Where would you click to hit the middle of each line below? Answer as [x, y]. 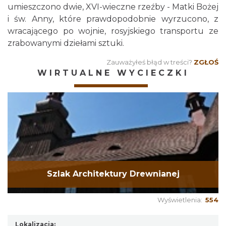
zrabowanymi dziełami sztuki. [66, 43]
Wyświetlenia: [181, 200]
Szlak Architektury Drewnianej [113, 174]
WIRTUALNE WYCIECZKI [113, 73]
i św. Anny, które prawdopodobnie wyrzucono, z [113, 19]
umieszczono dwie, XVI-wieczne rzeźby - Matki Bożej [113, 7]
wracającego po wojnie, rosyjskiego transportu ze [113, 31]
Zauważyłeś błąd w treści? [149, 62]
